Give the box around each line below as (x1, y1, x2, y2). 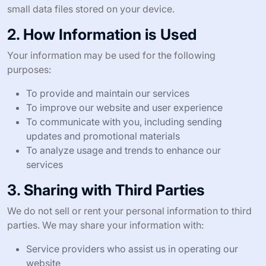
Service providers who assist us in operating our (26, 243, 238, 255)
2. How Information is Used (7, 26, 197, 43)
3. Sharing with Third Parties (7, 181, 205, 199)
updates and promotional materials (26, 130, 180, 142)
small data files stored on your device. (7, 3, 175, 15)
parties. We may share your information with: (7, 219, 204, 231)
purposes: (7, 64, 51, 75)
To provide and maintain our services (26, 87, 189, 99)
